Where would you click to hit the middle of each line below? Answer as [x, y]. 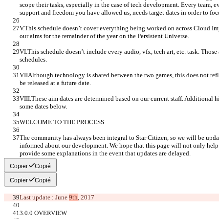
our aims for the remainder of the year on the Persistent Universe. [104, 36]
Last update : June [44, 197]
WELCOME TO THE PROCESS [62, 122]
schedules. [33, 60]
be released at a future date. [55, 83]
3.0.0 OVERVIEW [43, 213]
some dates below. [43, 107]
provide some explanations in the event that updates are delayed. [105, 153]
